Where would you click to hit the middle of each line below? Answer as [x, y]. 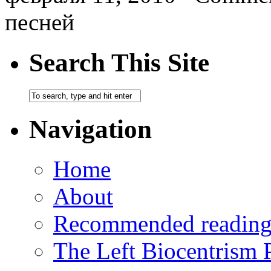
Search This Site [119, 62]
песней [40, 22]
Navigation [90, 129]
